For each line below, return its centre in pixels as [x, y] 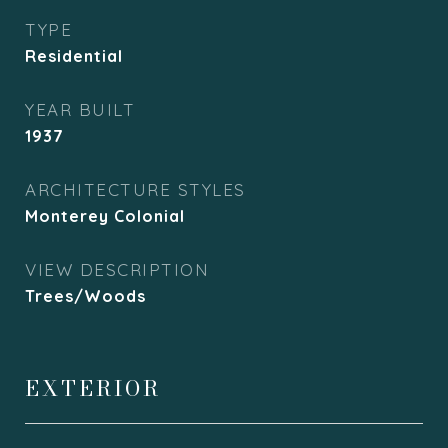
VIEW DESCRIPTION [117, 269]
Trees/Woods [85, 296]
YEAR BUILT [80, 109]
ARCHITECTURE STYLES [135, 189]
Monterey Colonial [105, 216]
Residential [74, 56]
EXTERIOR [93, 388]
